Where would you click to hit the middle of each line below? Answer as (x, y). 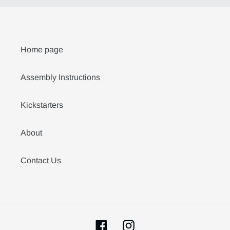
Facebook (125, 224)
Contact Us (41, 161)
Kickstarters (42, 105)
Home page (42, 50)
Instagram (152, 224)
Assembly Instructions (60, 78)
